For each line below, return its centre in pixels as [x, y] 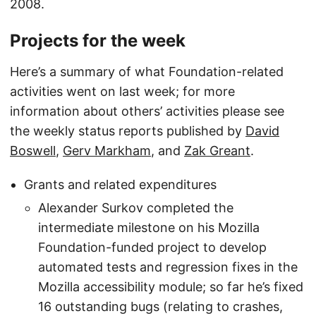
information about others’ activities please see [147, 111]
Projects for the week [98, 41]
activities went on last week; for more [122, 91]
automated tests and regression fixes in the [168, 267]
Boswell [33, 151]
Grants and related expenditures [120, 184]
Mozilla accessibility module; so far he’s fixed [171, 286]
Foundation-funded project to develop [152, 247]
